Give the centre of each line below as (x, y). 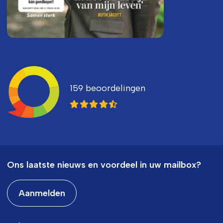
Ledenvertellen (114, 73)
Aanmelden (42, 193)
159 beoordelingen (107, 88)
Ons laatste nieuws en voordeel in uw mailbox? (104, 165)
